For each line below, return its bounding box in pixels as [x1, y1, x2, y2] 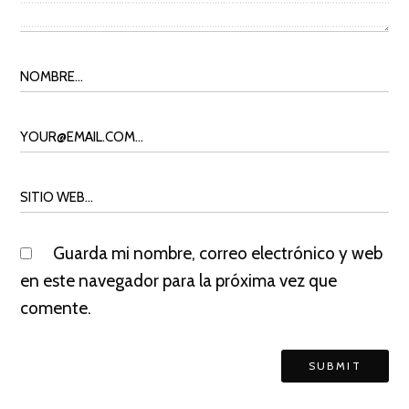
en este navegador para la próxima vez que [20, 270, 337, 291]
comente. [20, 298, 91, 319]
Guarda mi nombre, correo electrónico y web [53, 243, 383, 264]
